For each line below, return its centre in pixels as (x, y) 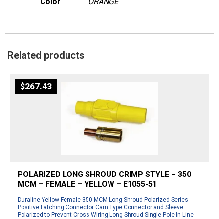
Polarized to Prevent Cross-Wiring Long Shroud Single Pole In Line (106, 214)
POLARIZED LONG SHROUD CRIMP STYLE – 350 (104, 174)
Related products (46, 55)
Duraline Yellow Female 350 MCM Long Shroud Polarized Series (103, 200)
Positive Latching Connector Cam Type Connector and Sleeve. (101, 207)
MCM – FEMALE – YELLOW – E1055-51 (87, 184)
